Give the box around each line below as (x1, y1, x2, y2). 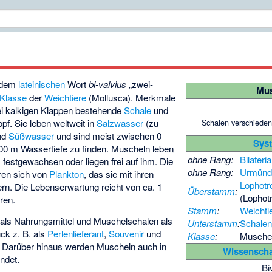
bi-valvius (89, 78, 127, 91)
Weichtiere (44, 91, 87, 104)
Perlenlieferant (47, 227, 104, 240)
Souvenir (109, 227, 144, 240)
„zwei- (126, 78, 154, 91)
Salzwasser (97, 117, 144, 130)
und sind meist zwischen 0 (54, 129, 162, 143)
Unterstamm (188, 217, 238, 230)
